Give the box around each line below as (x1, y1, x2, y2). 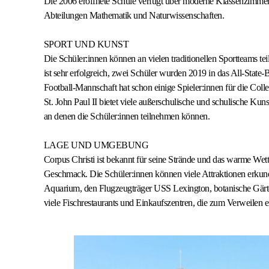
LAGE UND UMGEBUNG (43, 140, 148, 150)
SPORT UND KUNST (43, 39, 128, 49)
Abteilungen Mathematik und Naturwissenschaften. (43, 10, 224, 20)
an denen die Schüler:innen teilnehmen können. (43, 111, 210, 121)
